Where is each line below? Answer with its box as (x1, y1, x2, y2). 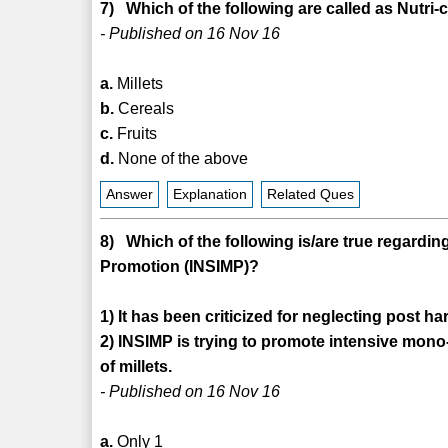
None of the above (114, 149, 249, 167)
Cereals (114, 99, 175, 117)
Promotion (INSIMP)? (100, 257, 260, 275)
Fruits (113, 124, 158, 142)
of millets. (100, 357, 173, 375)
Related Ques (267, 186, 355, 202)
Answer (106, 186, 154, 202)
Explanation (173, 186, 248, 202)
